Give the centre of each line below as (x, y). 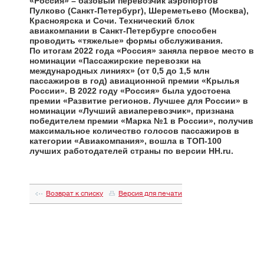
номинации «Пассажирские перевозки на (115, 61)
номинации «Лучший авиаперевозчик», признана (132, 111)
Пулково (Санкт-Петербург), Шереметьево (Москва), (139, 11)
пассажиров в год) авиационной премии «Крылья (134, 81)
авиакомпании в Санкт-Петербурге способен (123, 31)
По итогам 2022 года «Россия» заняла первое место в (142, 51)
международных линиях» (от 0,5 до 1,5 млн (119, 71)
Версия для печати (150, 194)
